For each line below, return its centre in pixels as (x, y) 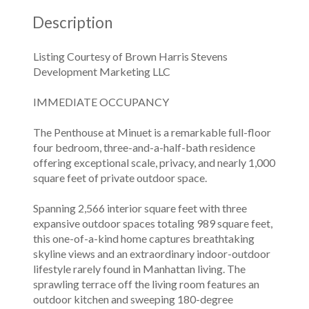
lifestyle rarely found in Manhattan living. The (139, 269)
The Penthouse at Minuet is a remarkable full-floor (152, 132)
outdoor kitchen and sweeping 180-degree (133, 299)
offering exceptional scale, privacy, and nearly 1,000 (154, 162)
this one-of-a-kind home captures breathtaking (144, 238)
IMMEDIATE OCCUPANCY (101, 102)
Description (73, 22)
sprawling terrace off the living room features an (146, 284)
